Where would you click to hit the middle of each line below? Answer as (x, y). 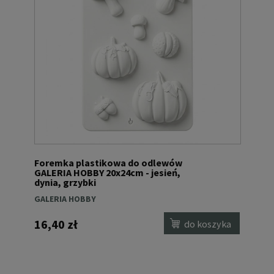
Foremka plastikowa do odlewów (108, 162)
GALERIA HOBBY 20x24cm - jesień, (107, 172)
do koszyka (208, 224)
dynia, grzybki (65, 182)
